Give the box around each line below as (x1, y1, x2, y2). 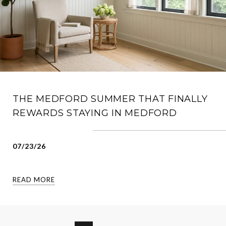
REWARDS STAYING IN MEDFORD (13, 107, 177, 119)
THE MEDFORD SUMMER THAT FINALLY (13, 93, 208, 104)
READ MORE (13, 175, 55, 184)
